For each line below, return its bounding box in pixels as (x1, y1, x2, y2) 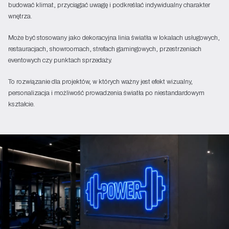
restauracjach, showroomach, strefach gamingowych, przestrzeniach (8, 44, 201, 54)
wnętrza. (8, 11, 32, 21)
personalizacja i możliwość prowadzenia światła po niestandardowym (8, 88, 204, 98)
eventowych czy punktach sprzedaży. (8, 55, 112, 65)
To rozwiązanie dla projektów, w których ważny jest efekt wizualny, (8, 77, 193, 86)
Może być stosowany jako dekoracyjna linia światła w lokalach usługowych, (8, 33, 220, 42)
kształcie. (8, 99, 35, 109)
